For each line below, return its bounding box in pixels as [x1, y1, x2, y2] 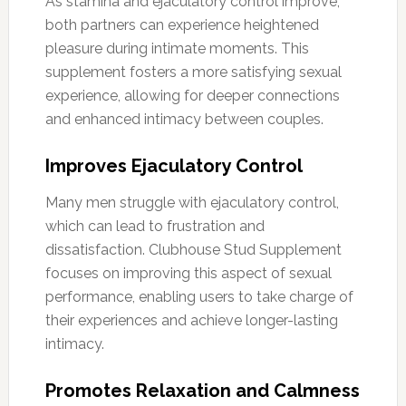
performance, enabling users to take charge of [44, 287, 353, 305]
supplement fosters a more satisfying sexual [44, 63, 342, 81]
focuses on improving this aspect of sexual [44, 264, 332, 282]
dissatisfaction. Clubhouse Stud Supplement [44, 240, 342, 258]
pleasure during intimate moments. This [44, 39, 309, 57]
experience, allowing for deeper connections [44, 86, 340, 104]
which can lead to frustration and [44, 217, 265, 235]
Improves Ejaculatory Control [44, 154, 303, 177]
